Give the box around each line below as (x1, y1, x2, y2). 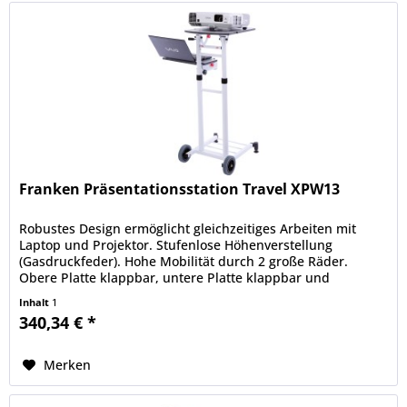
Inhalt (19, 295, 53, 310)
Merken (44, 356, 92, 374)
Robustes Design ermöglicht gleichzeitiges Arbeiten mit (19, 220, 357, 238)
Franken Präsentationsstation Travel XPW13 (19, 179, 341, 200)
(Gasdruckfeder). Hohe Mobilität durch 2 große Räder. (19, 253, 349, 271)
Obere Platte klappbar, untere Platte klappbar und (19, 269, 331, 287)
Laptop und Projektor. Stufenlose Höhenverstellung (19, 236, 333, 254)
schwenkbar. (19, 285, 98, 303)
